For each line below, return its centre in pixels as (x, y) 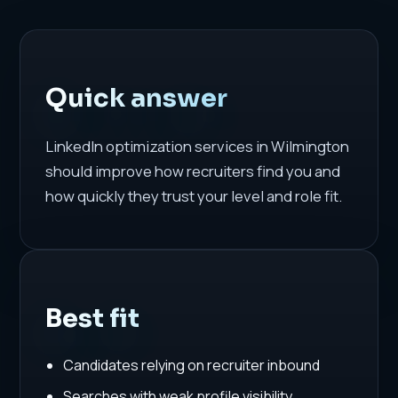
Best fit (93, 318)
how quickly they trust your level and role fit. (194, 196)
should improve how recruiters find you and (193, 171)
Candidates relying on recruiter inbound (191, 365)
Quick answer (137, 98)
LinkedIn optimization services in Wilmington (198, 147)
